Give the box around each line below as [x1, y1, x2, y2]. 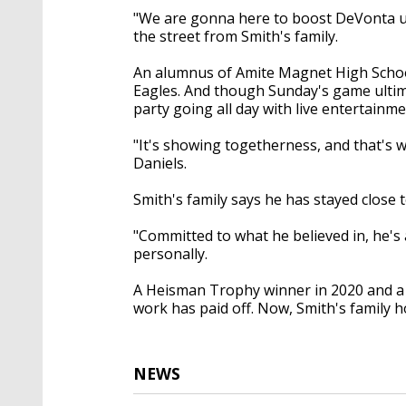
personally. [133, 243, 208, 264]
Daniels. [133, 152, 187, 173]
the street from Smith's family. [133, 25, 338, 46]
